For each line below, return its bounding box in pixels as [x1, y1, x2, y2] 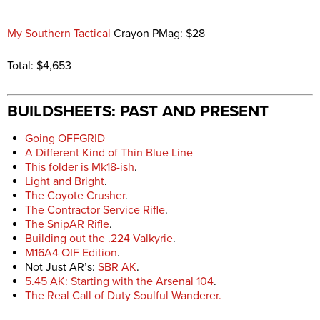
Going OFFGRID [25, 131, 105, 146]
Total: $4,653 [7, 58, 71, 73]
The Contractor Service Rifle [25, 202, 165, 217]
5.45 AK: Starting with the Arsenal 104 [25, 274, 214, 289]
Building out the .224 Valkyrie [25, 231, 173, 246]
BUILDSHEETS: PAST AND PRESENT [7, 101, 269, 121]
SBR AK [98, 259, 136, 274]
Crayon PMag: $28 [111, 26, 205, 41]
